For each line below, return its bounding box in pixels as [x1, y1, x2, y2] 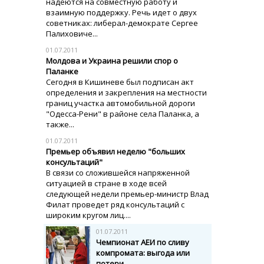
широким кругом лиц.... [46, 210, 131, 220]
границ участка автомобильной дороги [46, 98, 195, 108]
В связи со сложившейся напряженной [46, 167, 190, 178]
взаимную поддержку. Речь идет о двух [46, 7, 197, 18]
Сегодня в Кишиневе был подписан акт [46, 77, 194, 87]
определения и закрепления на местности [46, 87, 207, 98]
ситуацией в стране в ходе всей [46, 178, 167, 189]
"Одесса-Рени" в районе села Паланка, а [46, 108, 199, 119]
